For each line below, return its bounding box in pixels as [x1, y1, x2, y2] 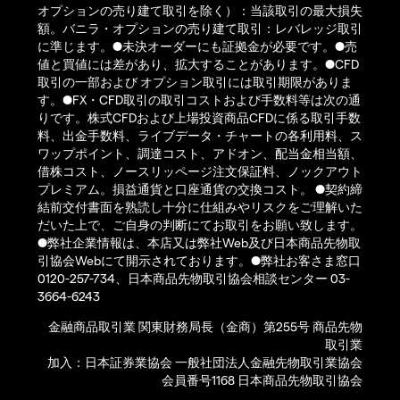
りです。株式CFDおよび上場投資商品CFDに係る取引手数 [37, 110, 361, 126]
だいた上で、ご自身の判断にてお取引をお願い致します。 [37, 217, 362, 233]
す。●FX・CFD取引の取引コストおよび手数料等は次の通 [37, 92, 361, 108]
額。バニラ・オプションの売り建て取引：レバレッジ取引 [37, 21, 362, 37]
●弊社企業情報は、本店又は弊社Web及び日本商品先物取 [37, 235, 361, 251]
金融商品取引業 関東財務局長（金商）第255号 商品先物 [48, 319, 362, 335]
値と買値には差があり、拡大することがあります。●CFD [37, 56, 359, 72]
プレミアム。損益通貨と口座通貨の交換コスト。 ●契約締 [37, 181, 362, 197]
